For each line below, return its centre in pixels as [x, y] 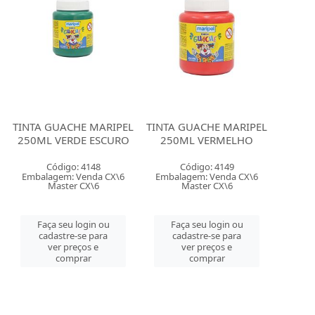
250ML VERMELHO [207, 140]
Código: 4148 [73, 167]
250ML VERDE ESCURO [73, 140]
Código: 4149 [207, 167]
